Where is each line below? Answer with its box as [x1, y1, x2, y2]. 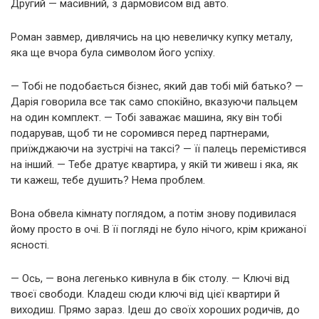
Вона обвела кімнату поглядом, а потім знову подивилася [11, 206, 296, 220]
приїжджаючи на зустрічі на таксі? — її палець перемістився [11, 142, 306, 155]
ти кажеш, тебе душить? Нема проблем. [11, 173, 205, 187]
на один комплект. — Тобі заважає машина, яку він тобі [11, 110, 282, 124]
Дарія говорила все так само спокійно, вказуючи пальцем [11, 95, 298, 108]
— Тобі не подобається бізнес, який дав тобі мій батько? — [11, 79, 303, 93]
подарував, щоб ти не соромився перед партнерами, [11, 126, 269, 140]
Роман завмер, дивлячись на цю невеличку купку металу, [11, 30, 293, 43]
